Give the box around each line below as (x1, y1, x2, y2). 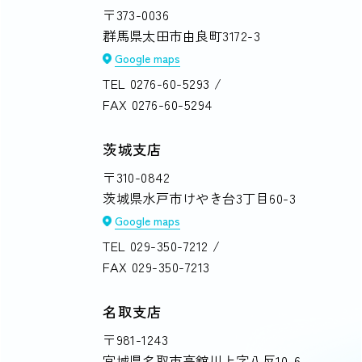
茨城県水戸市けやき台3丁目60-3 (103, 187, 297, 208)
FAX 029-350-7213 (103, 257, 210, 276)
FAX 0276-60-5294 (103, 94, 213, 114)
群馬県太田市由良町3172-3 (103, 25, 261, 45)
